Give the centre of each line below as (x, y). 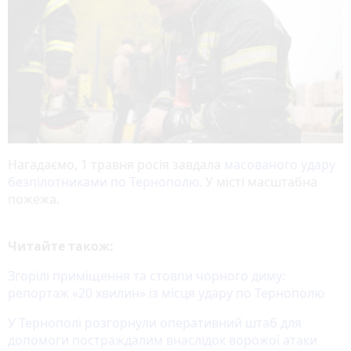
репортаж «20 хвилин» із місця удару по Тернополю (166, 293)
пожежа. (35, 199)
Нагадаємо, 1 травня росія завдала (116, 164)
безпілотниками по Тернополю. (105, 181)
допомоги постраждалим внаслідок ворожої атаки (163, 340)
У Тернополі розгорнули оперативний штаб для (155, 322)
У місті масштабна (260, 181)
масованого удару (280, 164)
